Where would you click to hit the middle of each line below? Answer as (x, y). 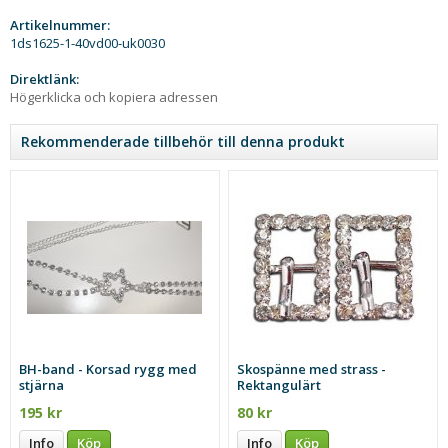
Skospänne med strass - (312, 368)
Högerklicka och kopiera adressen (114, 96)
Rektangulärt (279, 384)
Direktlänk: (44, 78)
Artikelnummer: (60, 24)
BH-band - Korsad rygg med (108, 368)
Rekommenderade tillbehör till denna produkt (183, 141)
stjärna (42, 384)
